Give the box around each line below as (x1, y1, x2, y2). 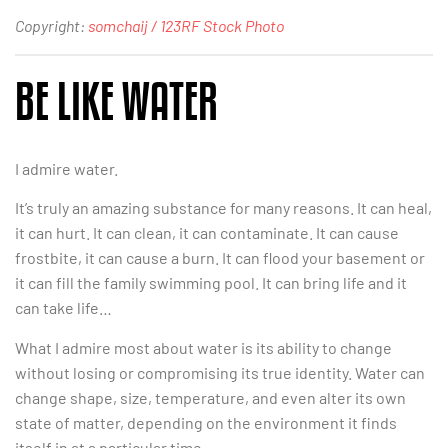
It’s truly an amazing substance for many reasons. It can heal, (15, 198, 432, 218)
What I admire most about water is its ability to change (15, 337, 392, 357)
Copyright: (15, 15, 88, 35)
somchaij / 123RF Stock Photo (88, 15, 284, 35)
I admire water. (15, 158, 118, 178)
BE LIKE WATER (15, 71, 218, 130)
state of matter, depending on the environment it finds (15, 412, 397, 432)
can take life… (15, 298, 112, 318)
